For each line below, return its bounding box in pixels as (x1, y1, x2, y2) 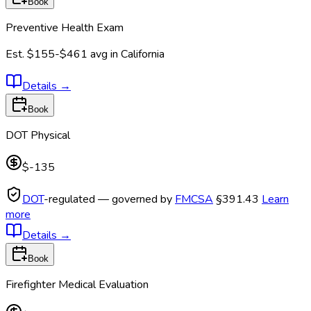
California (121, 46, 165, 62)
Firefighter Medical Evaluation (6, 276, 149, 292)
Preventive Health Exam (6, 19, 124, 35)
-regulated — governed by (44, 191, 175, 207)
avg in (90, 46, 121, 62)
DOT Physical (6, 127, 70, 143)
